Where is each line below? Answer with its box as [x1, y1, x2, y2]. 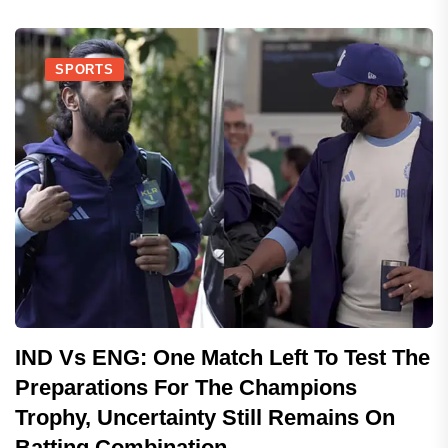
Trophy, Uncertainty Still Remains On [15, 405, 395, 430]
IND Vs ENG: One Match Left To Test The [15, 345, 430, 370]
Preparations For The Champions [15, 375, 357, 400]
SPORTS [55, 62, 114, 77]
